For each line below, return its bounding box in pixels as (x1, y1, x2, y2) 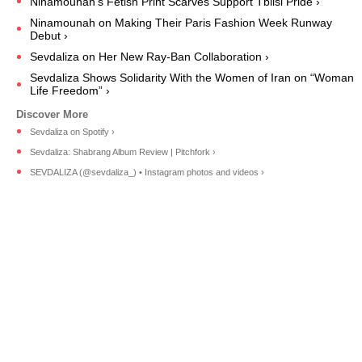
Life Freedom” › (30, 84, 110, 98)
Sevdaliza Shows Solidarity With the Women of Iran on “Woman (30, 71, 354, 85)
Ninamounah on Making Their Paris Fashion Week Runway (30, 15, 332, 29)
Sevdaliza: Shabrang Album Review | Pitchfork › (30, 147, 216, 158)
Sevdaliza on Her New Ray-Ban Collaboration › (30, 50, 269, 64)
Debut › (30, 28, 68, 42)
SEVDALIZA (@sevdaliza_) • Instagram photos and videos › (30, 167, 264, 178)
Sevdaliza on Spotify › (30, 127, 115, 137)
